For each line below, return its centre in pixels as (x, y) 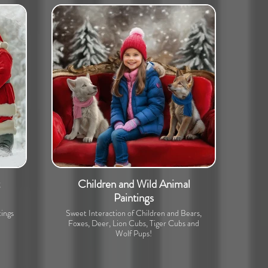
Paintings (134, 198)
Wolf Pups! (134, 233)
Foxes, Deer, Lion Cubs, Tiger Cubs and (134, 223)
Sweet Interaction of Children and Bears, (134, 213)
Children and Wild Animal (134, 184)
